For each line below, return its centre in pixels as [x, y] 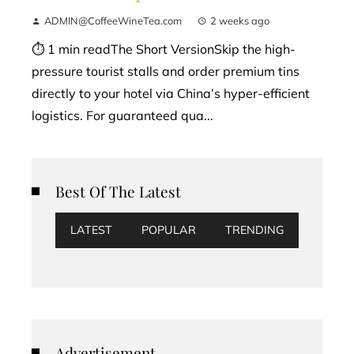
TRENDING [254, 230]
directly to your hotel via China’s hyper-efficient [171, 93]
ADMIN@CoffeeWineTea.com [113, 20]
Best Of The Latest [118, 191]
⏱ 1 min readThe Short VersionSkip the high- [164, 49]
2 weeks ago [240, 20]
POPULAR [168, 230]
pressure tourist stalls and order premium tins [166, 71]
